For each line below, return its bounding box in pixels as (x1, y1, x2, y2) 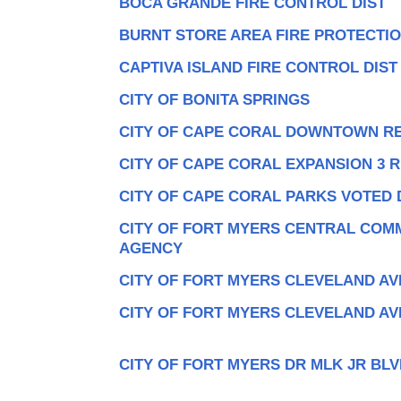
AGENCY (118, 239, 183, 257)
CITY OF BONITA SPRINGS (118, 90, 310, 108)
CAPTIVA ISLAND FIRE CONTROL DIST (118, 58, 397, 76)
